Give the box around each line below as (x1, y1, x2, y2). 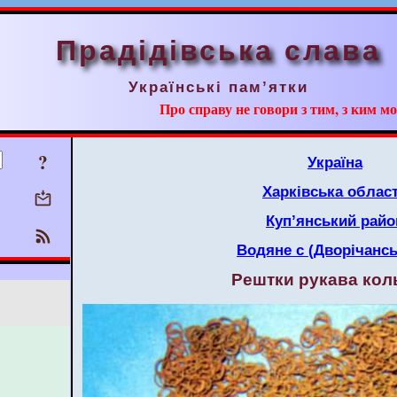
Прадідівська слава (56, 35, 381, 66)
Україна (307, 153, 362, 171)
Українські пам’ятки (128, 78, 308, 96)
